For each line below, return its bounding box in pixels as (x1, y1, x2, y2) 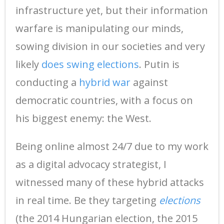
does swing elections (41, 57, 139, 71)
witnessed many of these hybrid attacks (15, 175, 204, 189)
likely (15, 57, 41, 71)
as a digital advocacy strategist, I (15, 157, 166, 171)
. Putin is (139, 57, 179, 71)
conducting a (15, 75, 79, 89)
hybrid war (79, 75, 130, 89)
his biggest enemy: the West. (15, 111, 151, 125)
